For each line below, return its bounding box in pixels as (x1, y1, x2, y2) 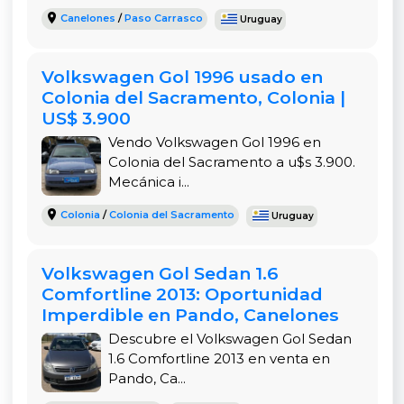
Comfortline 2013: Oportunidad (41, 282, 323, 305)
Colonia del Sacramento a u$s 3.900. (107, 152, 355, 170)
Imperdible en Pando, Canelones (41, 303, 339, 326)
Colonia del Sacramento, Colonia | (41, 86, 345, 108)
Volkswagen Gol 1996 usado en (41, 65, 323, 87)
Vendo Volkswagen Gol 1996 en (107, 133, 321, 151)
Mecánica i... (107, 172, 189, 190)
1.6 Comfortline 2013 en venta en (107, 349, 330, 367)
